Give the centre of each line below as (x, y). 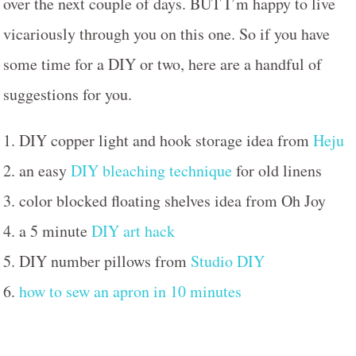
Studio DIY (228, 261)
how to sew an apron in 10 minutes (130, 291)
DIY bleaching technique (151, 170)
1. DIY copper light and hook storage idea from (158, 140)
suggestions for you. (68, 94)
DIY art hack (133, 230)
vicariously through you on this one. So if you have (166, 33)
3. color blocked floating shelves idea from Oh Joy (164, 200)
